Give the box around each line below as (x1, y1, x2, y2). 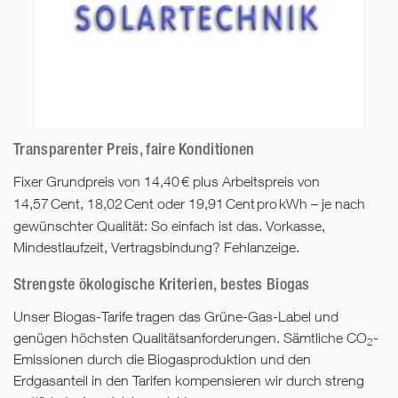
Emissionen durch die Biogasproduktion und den (13, 351, 311, 368)
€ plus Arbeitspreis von (181, 173, 320, 190)
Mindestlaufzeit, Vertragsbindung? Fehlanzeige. (13, 239, 299, 256)
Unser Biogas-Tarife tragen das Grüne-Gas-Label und (13, 308, 338, 325)
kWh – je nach (279, 195, 365, 212)
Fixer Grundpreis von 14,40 (13, 173, 181, 190)
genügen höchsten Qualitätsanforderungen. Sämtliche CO (13, 330, 367, 346)
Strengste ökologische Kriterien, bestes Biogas (13, 275, 310, 294)
